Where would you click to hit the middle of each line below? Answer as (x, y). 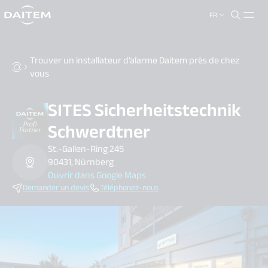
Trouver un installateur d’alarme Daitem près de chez (134, 60)
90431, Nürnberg (81, 162)
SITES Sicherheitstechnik (144, 110)
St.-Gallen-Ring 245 (86, 149)
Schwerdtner (99, 132)
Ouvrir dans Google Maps (97, 175)
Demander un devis (56, 188)
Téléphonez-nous (129, 188)
